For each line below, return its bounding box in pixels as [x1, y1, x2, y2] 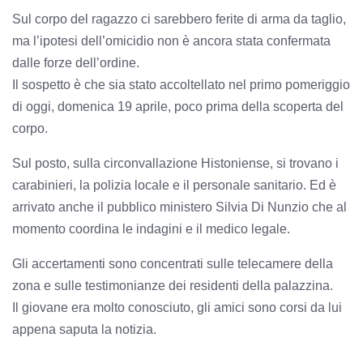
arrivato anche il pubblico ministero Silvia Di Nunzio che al [12, 199, 347, 214]
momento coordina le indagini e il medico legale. [12, 221, 290, 236]
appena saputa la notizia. [12, 322, 156, 336]
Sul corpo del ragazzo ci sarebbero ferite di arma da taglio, [12, 11, 346, 26]
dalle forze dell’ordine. [12, 55, 139, 70]
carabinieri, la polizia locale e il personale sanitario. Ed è [12, 177, 336, 192]
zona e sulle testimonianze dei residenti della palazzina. [12, 278, 333, 293]
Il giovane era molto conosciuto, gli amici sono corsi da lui [12, 300, 342, 314]
